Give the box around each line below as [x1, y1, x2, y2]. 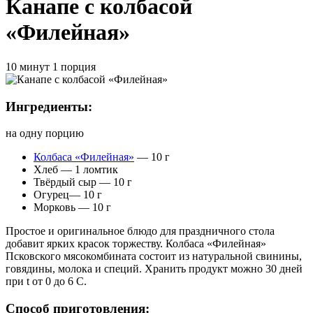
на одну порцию [6, 127, 84, 140]
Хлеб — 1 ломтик [34, 163, 118, 176]
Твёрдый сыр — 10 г [34, 176, 135, 189]
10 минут [6, 60, 50, 73]
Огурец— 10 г [34, 189, 105, 201]
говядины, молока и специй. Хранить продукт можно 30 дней [6, 263, 303, 275]
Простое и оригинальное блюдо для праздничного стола [6, 225, 275, 238]
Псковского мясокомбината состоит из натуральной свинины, [6, 250, 302, 263]
